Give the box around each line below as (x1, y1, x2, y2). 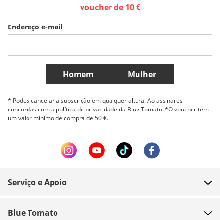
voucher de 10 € (80, 2, 140, 13)
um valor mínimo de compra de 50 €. (8, 114, 108, 122)
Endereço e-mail (8, 22, 62, 31)
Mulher (128, 69, 156, 80)
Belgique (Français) (13, 29, 66, 38)
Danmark (97, 29, 123, 38)
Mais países (87, 51, 133, 62)
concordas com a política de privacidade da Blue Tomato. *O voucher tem (8, 105, 209, 113)
